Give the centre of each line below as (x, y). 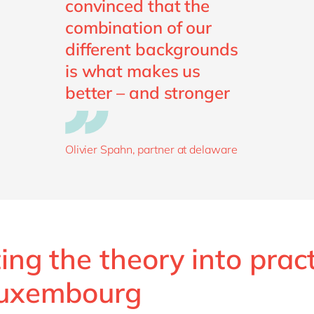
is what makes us (133, 70)
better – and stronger (147, 92)
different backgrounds (151, 49)
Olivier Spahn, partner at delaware (151, 149)
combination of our (138, 27)
